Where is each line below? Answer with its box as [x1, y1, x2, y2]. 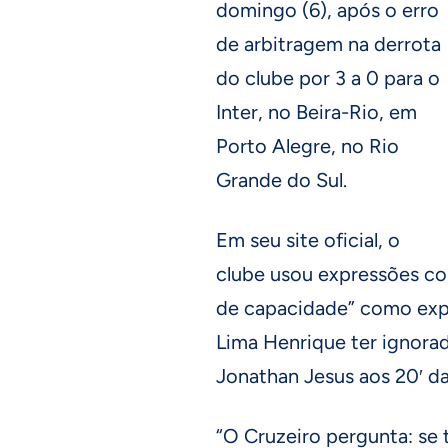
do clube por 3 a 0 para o [216, 66, 440, 90]
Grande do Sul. [216, 168, 347, 192]
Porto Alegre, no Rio [216, 134, 399, 158]
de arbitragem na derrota [216, 32, 441, 56]
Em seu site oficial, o [216, 228, 400, 252]
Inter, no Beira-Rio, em [216, 100, 417, 124]
